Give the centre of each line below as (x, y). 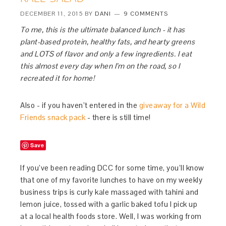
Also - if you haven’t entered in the (80, 105)
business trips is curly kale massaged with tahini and (109, 192)
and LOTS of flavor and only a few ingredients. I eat (106, 54)
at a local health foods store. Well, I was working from (111, 216)
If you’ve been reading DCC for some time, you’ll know (112, 168)
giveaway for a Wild (172, 105)
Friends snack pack (53, 117)
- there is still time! (118, 117)
